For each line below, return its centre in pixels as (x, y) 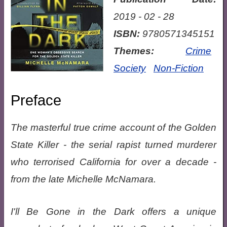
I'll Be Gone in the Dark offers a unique (113, 212)
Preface (36, 100)
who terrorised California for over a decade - (113, 162)
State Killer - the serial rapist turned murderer (113, 145)
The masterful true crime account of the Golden (113, 127)
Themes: (134, 51)
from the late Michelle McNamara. (83, 179)
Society (129, 68)
